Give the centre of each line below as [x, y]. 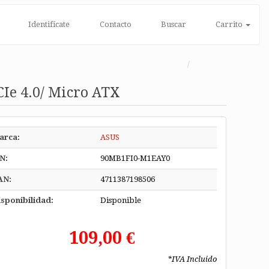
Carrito [229, 24]
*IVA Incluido [192, 259]
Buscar [172, 24]
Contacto [114, 24]
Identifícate [48, 24]
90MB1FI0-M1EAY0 [135, 158]
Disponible [120, 200]
